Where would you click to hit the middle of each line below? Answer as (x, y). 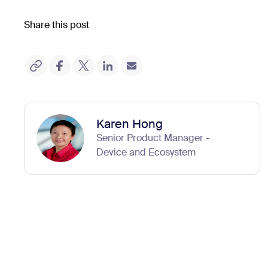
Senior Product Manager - (153, 138)
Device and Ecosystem (146, 152)
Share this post (57, 25)
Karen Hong (130, 124)
